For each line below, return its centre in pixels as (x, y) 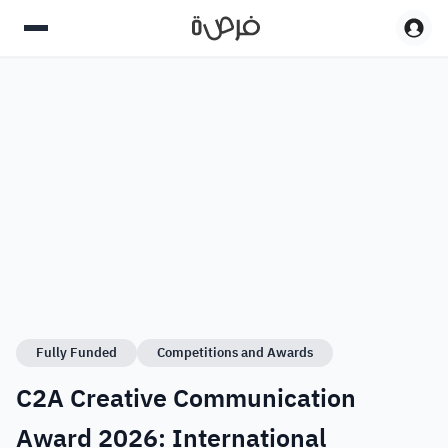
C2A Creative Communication (186, 398)
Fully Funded (76, 352)
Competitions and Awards (235, 352)
